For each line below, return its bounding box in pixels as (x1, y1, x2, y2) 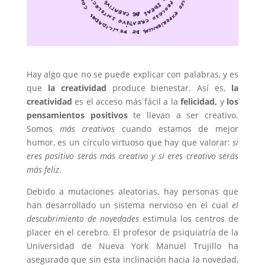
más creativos (59, 122, 115, 134)
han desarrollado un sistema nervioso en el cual (26, 199, 232, 211)
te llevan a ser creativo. (127, 109, 239, 121)
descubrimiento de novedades (26, 212, 139, 224)
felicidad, (180, 95, 218, 107)
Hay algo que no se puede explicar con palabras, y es (26, 68, 239, 80)
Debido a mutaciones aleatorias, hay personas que (26, 185, 239, 197)
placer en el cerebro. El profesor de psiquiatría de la (26, 226, 239, 238)
